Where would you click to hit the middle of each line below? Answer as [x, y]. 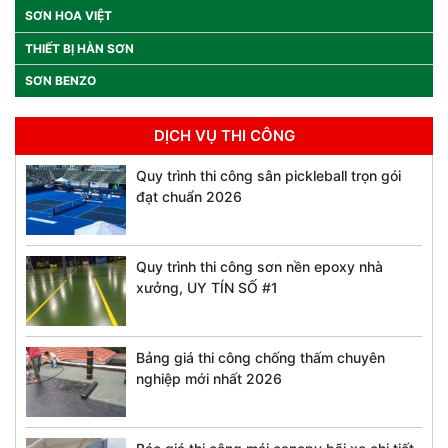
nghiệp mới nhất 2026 [209, 378]
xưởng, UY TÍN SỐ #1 [207, 287]
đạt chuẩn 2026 [189, 196]
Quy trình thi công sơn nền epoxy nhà [259, 266]
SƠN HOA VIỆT [68, 15]
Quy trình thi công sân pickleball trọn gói [268, 175]
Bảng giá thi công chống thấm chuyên [260, 357]
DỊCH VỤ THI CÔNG [224, 135]
